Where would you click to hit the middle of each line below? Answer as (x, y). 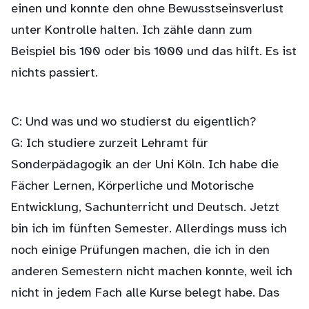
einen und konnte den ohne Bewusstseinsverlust (147, 9)
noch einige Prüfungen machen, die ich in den (140, 251)
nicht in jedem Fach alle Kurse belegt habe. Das (145, 293)
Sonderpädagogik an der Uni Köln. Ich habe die (145, 165)
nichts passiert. (54, 73)
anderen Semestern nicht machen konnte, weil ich (152, 272)
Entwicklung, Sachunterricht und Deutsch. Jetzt (145, 208)
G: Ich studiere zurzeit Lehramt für (110, 144)
